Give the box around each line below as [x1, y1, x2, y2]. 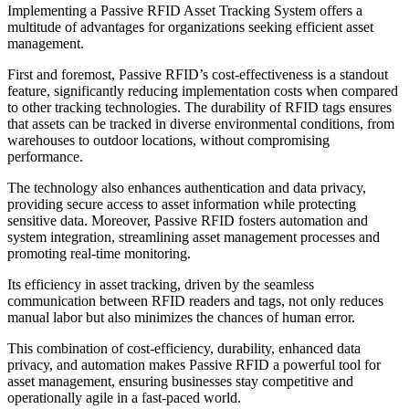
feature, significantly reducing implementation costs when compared [7, 82, 398, 99]
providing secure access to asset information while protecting [7, 195, 356, 212]
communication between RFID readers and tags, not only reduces [7, 292, 383, 309]
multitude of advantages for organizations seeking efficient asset [7, 18, 373, 35]
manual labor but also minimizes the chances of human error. [7, 309, 359, 325]
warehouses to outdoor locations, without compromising [7, 131, 330, 148]
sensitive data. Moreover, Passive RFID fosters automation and [7, 212, 368, 228]
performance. [7, 148, 87, 164]
